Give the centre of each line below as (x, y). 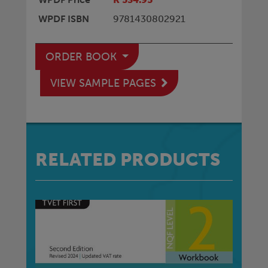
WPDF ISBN (63, 19)
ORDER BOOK (83, 57)
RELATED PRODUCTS (128, 159)
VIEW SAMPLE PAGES (103, 83)
